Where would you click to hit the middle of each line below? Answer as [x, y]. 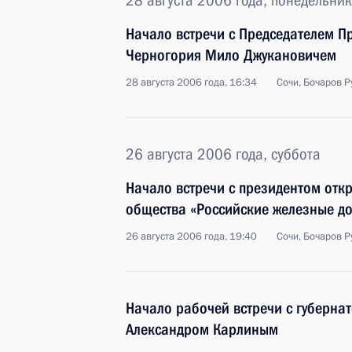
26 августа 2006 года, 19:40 [191, 236]
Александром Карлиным [202, 329]
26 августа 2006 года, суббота [223, 154]
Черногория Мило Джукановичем [231, 55]
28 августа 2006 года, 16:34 [191, 82]
